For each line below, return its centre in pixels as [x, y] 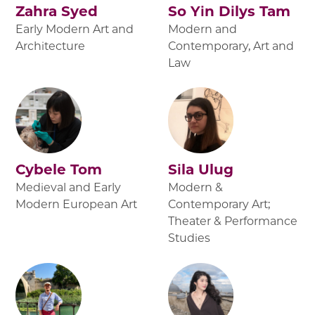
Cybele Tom [59, 170]
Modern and [202, 30]
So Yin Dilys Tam [229, 12]
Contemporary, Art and [231, 46]
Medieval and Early [69, 188]
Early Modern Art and [75, 30]
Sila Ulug [201, 170]
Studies [189, 238]
